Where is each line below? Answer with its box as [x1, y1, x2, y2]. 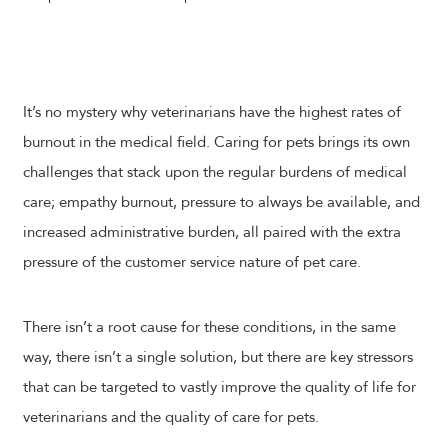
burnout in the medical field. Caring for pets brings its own [23, 132, 410, 152]
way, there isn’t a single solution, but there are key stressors [23, 347, 413, 367]
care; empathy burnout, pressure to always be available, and [23, 192, 420, 212]
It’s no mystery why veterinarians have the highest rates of [23, 102, 401, 122]
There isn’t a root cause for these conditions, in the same [23, 317, 396, 337]
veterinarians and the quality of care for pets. [23, 407, 319, 427]
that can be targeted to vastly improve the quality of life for [23, 377, 416, 397]
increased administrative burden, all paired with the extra [23, 222, 401, 242]
